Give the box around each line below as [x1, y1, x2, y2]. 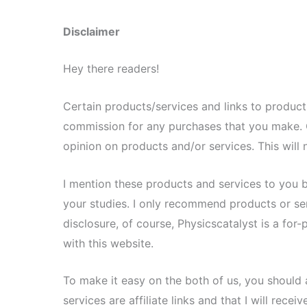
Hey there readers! [63, 62, 159, 76]
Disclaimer [63, 24, 120, 38]
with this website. [63, 236, 153, 250]
